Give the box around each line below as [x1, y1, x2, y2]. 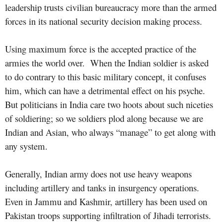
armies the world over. [5, 56, 85, 69]
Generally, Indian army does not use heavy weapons [5, 167, 192, 180]
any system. [5, 139, 48, 152]
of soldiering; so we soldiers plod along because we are [5, 111, 203, 124]
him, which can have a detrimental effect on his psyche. [5, 84, 205, 97]
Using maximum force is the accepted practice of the [5, 42, 196, 55]
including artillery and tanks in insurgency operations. [5, 181, 199, 194]
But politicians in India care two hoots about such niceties [5, 98, 213, 111]
